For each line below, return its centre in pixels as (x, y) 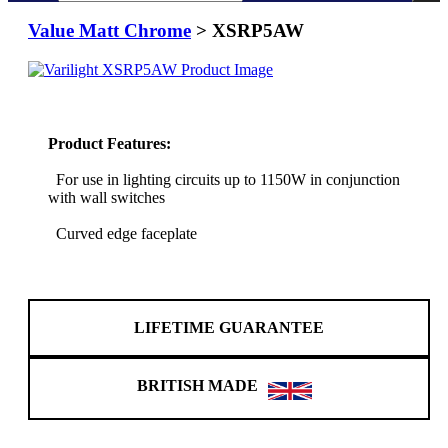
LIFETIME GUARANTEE (229, 327)
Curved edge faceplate (122, 233)
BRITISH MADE (197, 385)
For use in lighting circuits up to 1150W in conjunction (224, 179)
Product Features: (109, 143)
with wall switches (106, 197)
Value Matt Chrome (109, 31)
